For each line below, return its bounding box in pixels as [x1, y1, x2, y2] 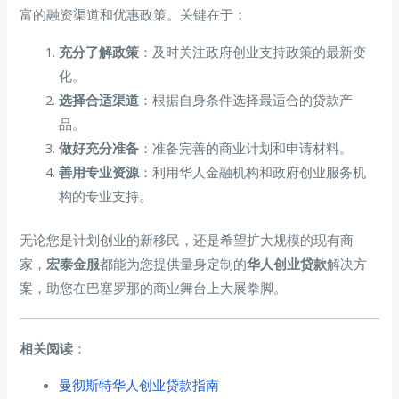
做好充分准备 [59, 138, 140, 157]
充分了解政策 [59, 42, 140, 61]
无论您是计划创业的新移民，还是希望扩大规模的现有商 [20, 230, 354, 248]
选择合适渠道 [59, 90, 140, 109]
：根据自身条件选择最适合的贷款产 [139, 90, 354, 109]
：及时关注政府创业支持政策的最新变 [139, 42, 367, 61]
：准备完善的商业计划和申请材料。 [139, 138, 354, 157]
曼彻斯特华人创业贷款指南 [59, 376, 220, 395]
